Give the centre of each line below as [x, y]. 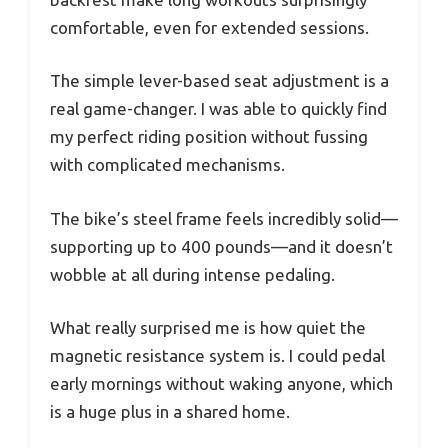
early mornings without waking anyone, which [221, 384]
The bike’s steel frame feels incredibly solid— [224, 218]
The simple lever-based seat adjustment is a [219, 81]
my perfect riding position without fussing [209, 137]
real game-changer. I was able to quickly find [218, 109]
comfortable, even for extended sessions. [209, 27]
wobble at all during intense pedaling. [192, 274]
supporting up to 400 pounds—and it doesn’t [221, 246]
